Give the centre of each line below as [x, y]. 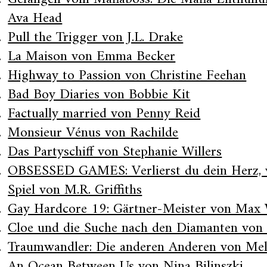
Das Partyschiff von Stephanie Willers [115, 152]
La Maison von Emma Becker [92, 57]
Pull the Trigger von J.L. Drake [96, 38]
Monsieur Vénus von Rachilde [93, 133]
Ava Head [35, 18]
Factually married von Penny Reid [104, 114]
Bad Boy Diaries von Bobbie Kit [99, 95]
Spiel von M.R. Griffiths [75, 190]
